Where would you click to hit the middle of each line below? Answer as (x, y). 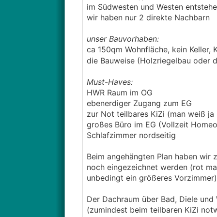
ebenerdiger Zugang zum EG (139, 103)
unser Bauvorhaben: (123, 39)
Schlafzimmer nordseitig (131, 135)
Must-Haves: (109, 82)
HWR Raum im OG (119, 93)
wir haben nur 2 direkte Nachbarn (148, 17)
